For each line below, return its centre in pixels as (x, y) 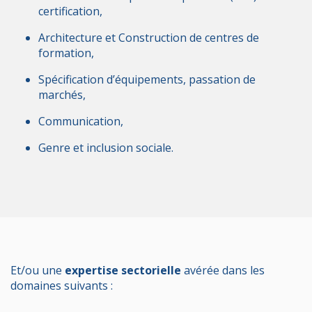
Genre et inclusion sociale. (106, 147)
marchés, (62, 94)
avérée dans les (223, 270)
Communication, (81, 121)
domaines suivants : (62, 285)
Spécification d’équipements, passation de (147, 79)
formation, (66, 53)
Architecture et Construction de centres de (149, 37)
